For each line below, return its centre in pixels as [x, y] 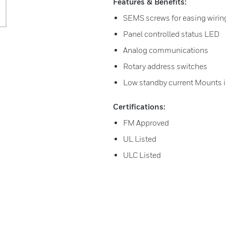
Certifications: [139, 106]
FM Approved [146, 123]
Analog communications [166, 50]
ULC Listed [142, 155]
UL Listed [140, 139]
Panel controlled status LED [171, 34]
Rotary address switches [165, 66]
